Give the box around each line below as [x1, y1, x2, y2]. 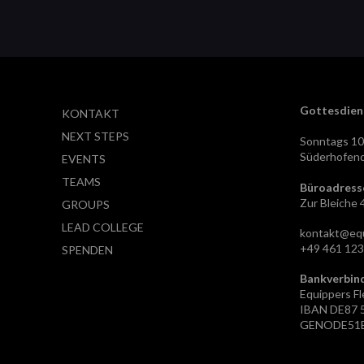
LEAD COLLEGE [61, 220, 144, 235]
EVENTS [61, 152, 106, 167]
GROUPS [61, 197, 110, 212]
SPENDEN [61, 243, 113, 258]
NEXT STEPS [61, 129, 129, 144]
